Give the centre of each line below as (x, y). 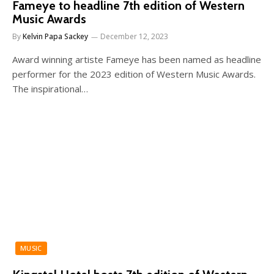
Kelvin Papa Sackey (55, 36)
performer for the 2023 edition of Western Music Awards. (134, 74)
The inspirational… (50, 88)
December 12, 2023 (134, 36)
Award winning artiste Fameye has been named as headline (137, 59)
